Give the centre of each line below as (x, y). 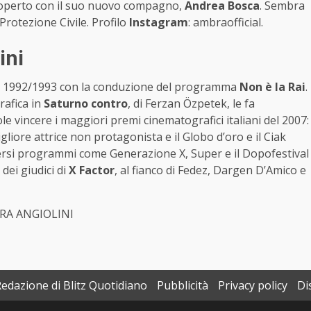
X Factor (92, 170)
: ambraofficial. (227, 22)
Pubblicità (183, 285)
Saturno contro (86, 103)
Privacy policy (253, 285)
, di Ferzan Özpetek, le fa (191, 103)
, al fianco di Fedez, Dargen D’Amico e (210, 170)
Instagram (159, 22)
